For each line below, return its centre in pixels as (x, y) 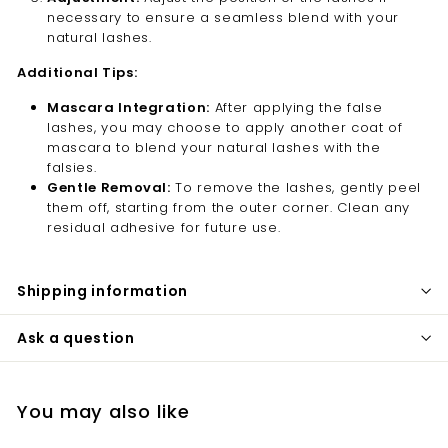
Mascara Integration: (128, 107)
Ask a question (76, 337)
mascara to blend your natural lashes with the (214, 147)
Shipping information (102, 290)
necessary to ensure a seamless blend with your (223, 17)
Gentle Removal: (109, 187)
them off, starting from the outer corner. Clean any (229, 207)
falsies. (72, 167)
